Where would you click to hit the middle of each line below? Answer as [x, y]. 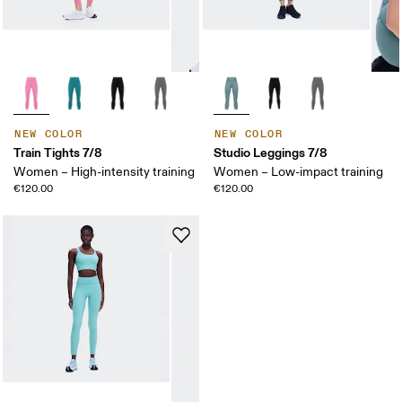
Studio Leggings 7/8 [271, 152]
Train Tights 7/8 [58, 152]
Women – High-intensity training [105, 171]
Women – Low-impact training [298, 171]
